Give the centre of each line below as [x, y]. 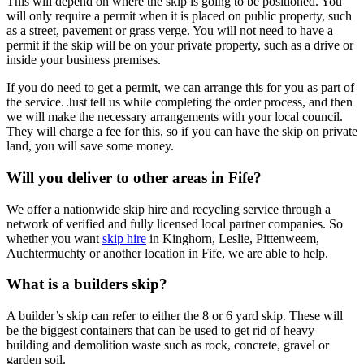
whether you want [54, 238]
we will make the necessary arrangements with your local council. [175, 117]
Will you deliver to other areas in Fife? [134, 178]
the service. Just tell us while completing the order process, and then [180, 102]
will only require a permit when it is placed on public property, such [179, 16]
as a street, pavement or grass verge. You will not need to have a [170, 31]
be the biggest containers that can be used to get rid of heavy [160, 331]
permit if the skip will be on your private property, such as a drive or [180, 45]
